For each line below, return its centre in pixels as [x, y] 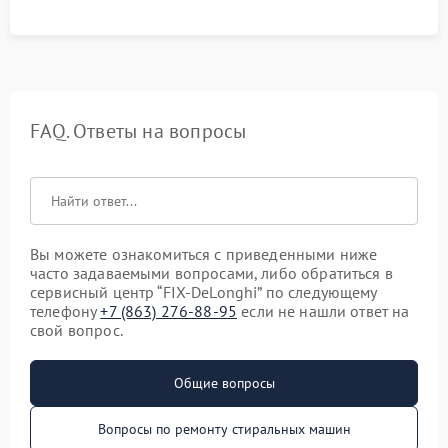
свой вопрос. [76, 330]
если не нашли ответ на [323, 311]
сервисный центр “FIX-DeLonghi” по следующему [203, 292]
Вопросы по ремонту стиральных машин [224, 429]
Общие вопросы [224, 383]
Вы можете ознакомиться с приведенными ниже [204, 254]
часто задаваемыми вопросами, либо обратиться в [211, 273]
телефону [65, 311]
